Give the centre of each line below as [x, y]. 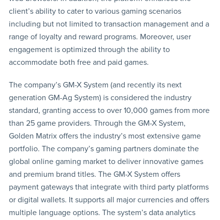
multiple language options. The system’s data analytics [102, 212]
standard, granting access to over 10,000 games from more [109, 110]
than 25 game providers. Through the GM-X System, [97, 123]
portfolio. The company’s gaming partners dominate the [104, 149]
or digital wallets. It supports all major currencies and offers [109, 200]
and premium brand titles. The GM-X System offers [94, 174]
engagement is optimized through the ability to [89, 49]
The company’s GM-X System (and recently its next [95, 85]
